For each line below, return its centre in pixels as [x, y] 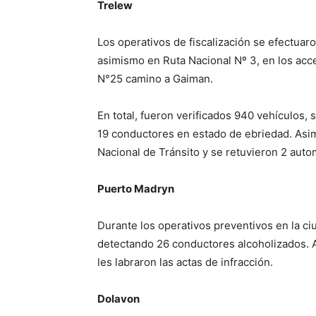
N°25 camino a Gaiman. [155, 79]
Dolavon [119, 299]
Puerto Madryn [136, 189]
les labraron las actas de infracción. [185, 262]
